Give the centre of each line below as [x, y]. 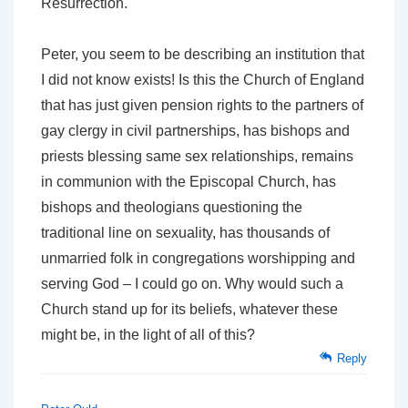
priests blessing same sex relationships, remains [197, 157]
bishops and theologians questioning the [172, 208]
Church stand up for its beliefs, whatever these [189, 310]
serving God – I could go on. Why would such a [192, 284]
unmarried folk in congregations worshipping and [198, 259]
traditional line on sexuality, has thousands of [185, 233]
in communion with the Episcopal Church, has [189, 182]
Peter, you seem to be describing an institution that [203, 55]
